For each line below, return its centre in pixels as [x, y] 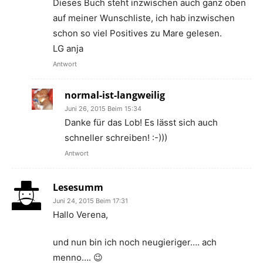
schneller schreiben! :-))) [116, 138]
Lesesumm [78, 187]
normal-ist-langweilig [115, 95]
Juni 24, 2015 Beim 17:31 [90, 201]
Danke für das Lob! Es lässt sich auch [141, 122]
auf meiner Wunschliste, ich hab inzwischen [144, 18]
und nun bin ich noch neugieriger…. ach [135, 242]
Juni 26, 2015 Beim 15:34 [103, 109]
